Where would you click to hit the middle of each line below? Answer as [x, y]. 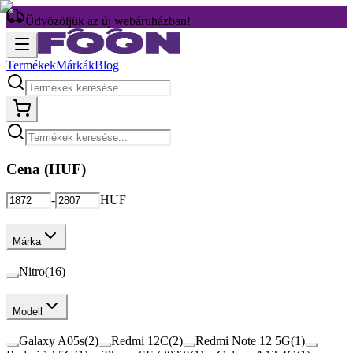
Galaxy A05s [52, 341]
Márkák [75, 65]
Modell [28, 311]
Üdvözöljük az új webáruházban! [108, 21]
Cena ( [28, 169]
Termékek [31, 65]
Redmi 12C [140, 341]
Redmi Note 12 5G [243, 341]
